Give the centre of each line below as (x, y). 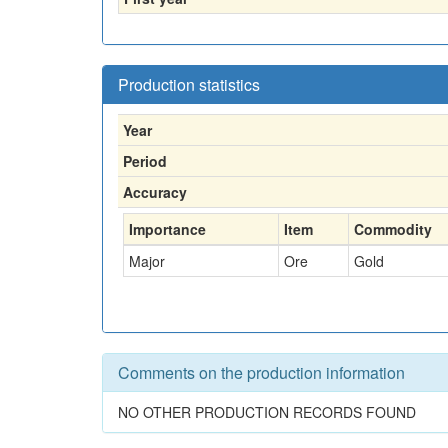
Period (145, 161)
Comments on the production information (261, 372)
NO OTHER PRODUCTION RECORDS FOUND (267, 412)
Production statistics (189, 84)
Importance (167, 229)
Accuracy (155, 192)
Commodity (393, 229)
